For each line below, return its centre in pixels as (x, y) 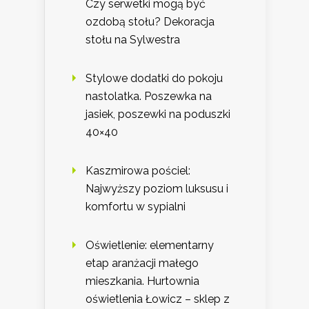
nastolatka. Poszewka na (149, 96)
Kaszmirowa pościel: (138, 170)
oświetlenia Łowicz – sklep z (158, 299)
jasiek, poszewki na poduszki (158, 114)
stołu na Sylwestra (133, 39)
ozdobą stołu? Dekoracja (150, 21)
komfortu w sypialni (136, 206)
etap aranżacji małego (142, 263)
